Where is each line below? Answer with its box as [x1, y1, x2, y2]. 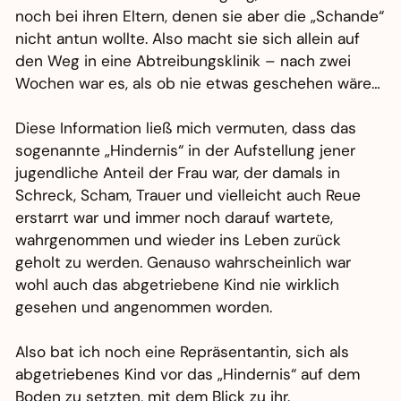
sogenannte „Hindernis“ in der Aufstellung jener [15, 141, 356, 161]
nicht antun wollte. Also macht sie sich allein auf [15, 29, 361, 49]
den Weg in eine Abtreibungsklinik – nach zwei [15, 51, 352, 72]
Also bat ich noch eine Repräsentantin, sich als [15, 342, 350, 363]
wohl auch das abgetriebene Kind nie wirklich [15, 275, 340, 295]
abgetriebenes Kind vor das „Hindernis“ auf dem [15, 364, 361, 385]
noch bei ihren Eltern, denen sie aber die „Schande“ [15, 6, 385, 27]
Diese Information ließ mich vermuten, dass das [15, 118, 357, 139]
